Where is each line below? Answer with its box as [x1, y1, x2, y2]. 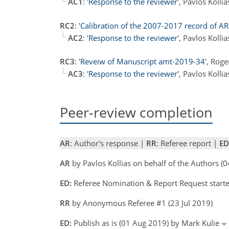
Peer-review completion [60, 103, 213, 122]
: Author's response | [70, 138, 146, 149]
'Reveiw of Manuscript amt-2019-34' [79, 56, 207, 66]
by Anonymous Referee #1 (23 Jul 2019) [70, 198, 213, 209]
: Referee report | [156, 138, 219, 149]
